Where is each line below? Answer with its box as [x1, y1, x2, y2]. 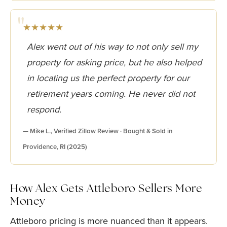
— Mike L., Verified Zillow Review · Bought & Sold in [23, 126, 172, 136]
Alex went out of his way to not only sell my [27, 40, 198, 53]
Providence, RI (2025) [23, 142, 87, 152]
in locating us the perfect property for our [27, 71, 190, 85]
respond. [27, 103, 61, 116]
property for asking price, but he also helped [27, 56, 202, 69]
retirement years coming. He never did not [27, 87, 195, 100]
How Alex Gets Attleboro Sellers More [10, 184, 202, 195]
